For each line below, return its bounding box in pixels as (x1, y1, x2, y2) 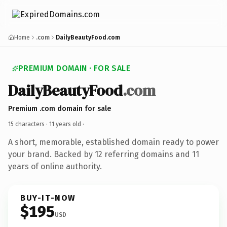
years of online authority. (8, 161, 102, 171)
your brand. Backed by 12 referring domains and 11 (8, 149, 199, 159)
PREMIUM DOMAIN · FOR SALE (18, 63, 130, 73)
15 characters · (8, 120, 49, 128)
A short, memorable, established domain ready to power (8, 137, 219, 147)
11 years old (49, 120, 81, 128)
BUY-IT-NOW (20, 193, 76, 203)
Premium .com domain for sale (8, 104, 111, 113)
